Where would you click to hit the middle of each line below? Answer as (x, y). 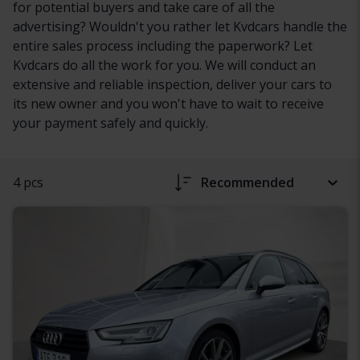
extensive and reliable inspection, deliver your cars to (172, 84)
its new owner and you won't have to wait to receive (168, 103)
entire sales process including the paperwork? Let (163, 45)
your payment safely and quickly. (110, 123)
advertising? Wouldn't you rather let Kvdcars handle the (180, 26)
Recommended (247, 182)
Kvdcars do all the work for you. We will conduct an (164, 65)
